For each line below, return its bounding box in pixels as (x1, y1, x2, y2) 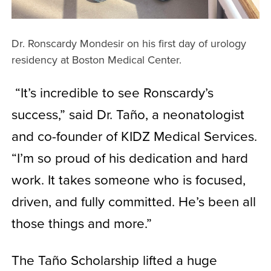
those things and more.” (11, 213, 152, 232)
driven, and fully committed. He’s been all (11, 191, 256, 211)
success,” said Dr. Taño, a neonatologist (11, 104, 244, 123)
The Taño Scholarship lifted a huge (11, 250, 217, 269)
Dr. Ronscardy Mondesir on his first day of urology (11, 36, 246, 51)
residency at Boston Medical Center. (11, 52, 181, 68)
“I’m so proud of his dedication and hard (11, 148, 248, 167)
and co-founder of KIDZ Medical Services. (11, 126, 257, 145)
